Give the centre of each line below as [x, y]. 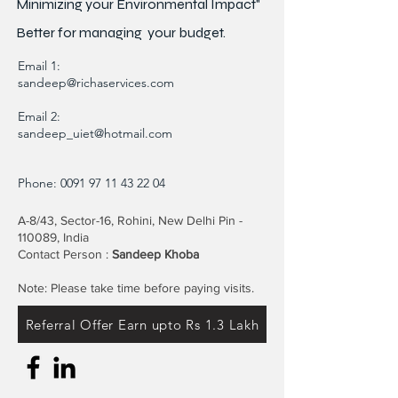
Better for [48, 33]
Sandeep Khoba [155, 255]
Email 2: [39, 117]
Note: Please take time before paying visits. [138, 288]
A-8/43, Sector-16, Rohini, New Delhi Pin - [130, 221]
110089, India [53, 238]
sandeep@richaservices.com [96, 83]
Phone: [39, 183]
